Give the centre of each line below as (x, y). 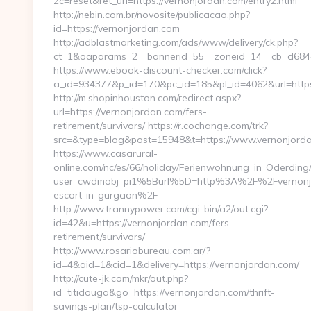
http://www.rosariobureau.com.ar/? (132, 251)
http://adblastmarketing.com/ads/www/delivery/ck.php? (176, 42)
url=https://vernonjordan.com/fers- (130, 112)
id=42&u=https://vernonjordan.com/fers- (143, 223)
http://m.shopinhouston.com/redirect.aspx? (147, 98)
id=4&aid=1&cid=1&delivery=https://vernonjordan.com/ (176, 264)
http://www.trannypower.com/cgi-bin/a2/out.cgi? (161, 209)
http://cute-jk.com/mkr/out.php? (121, 278)
